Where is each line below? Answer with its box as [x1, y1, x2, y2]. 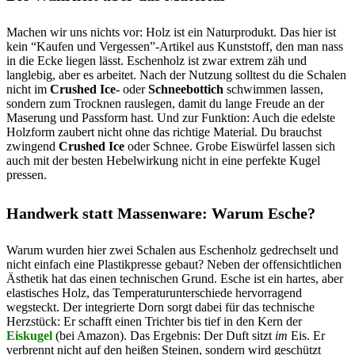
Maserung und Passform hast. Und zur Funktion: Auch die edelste [6, 111, 335, 125]
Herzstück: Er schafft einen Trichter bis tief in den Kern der [6, 315, 302, 329]
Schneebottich [148, 82, 223, 97]
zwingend [6, 139, 59, 154]
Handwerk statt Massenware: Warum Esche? [6, 204, 315, 222]
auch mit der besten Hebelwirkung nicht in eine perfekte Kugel [6, 154, 320, 168]
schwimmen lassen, [223, 82, 323, 97]
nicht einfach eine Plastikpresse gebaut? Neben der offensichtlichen [6, 258, 342, 272]
